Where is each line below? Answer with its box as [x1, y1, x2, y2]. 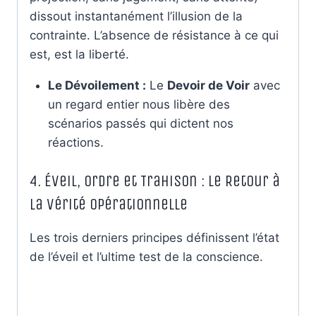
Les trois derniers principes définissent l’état [30, 231, 279, 245]
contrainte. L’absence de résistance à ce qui [30, 28, 279, 42]
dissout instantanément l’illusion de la [30, 8, 243, 23]
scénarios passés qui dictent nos [47, 116, 233, 130]
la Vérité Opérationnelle [30, 195, 188, 214]
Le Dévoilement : [47, 78, 146, 92]
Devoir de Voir [166, 78, 250, 92]
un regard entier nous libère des [47, 97, 230, 111]
